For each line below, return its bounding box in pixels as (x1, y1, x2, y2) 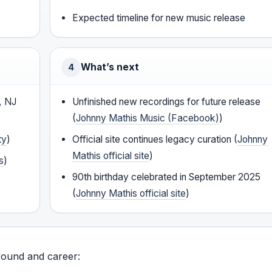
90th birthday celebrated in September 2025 (72, 171, 261, 183)
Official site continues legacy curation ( (72, 134, 238, 146)
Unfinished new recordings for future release (72, 96, 261, 108)
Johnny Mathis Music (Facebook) (76, 112, 220, 124)
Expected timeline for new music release (72, 12, 246, 24)
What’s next (81, 61, 139, 73)
